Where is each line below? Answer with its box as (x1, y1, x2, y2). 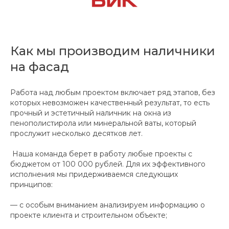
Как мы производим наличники (10, 43, 215, 59)
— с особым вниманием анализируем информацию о (10, 200, 205, 210)
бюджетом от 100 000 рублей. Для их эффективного (10, 159, 205, 169)
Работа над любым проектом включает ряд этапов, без (10, 88, 215, 98)
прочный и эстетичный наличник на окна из (10, 108, 171, 118)
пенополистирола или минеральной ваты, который (10, 119, 196, 128)
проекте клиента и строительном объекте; (10, 211, 167, 220)
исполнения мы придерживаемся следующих (10, 170, 178, 179)
